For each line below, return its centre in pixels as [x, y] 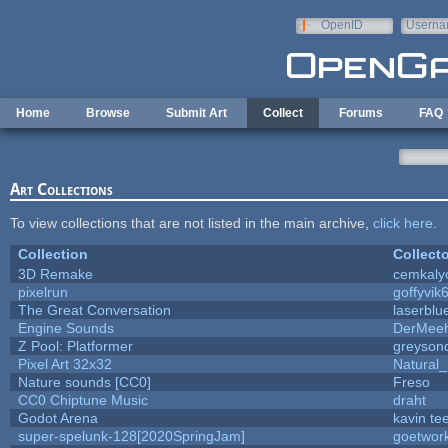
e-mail [422, 39]
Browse [108, 113]
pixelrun [42, 291]
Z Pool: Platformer [75, 345]
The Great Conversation [94, 309]
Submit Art [196, 113]
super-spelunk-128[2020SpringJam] [131, 435]
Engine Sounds [65, 327]
